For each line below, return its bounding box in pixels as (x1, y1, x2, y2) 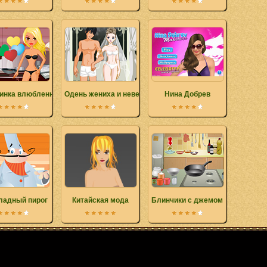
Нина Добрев (164, 90, 210, 98)
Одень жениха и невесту (64, 90, 151, 98)
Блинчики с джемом (151, 196, 223, 204)
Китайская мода (72, 196, 129, 204)
